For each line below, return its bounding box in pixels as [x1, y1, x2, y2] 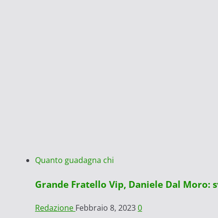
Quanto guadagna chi [35, 155, 114, 165]
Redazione [35, 202, 75, 214]
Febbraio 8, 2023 [75, 202, 138, 214]
